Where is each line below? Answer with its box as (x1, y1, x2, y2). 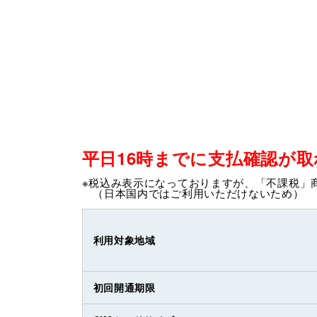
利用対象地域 (93, 233, 156, 248)
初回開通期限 (93, 280, 156, 295)
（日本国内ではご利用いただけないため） (81, 185, 304, 201)
